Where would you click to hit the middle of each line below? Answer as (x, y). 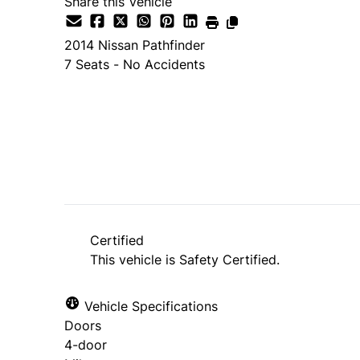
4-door (86, 344)
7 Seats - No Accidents (135, 64)
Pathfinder (174, 45)
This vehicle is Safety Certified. (185, 259)
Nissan (118, 45)
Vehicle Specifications (149, 306)
